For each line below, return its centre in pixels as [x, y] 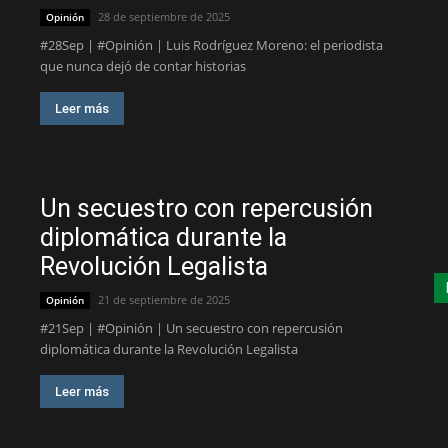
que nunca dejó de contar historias [143, 66]
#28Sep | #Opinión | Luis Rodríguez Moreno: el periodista [211, 45]
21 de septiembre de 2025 [164, 299]
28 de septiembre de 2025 [164, 16]
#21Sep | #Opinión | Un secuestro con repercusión [191, 328]
